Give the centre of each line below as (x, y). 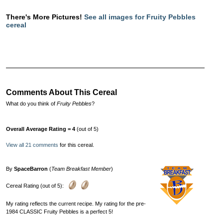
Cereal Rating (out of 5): (35, 185)
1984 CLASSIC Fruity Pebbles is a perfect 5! (59, 211)
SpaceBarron (31, 168)
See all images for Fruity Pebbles (140, 17)
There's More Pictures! (45, 17)
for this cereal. (76, 145)
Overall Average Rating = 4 (41, 129)
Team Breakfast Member (81, 168)
